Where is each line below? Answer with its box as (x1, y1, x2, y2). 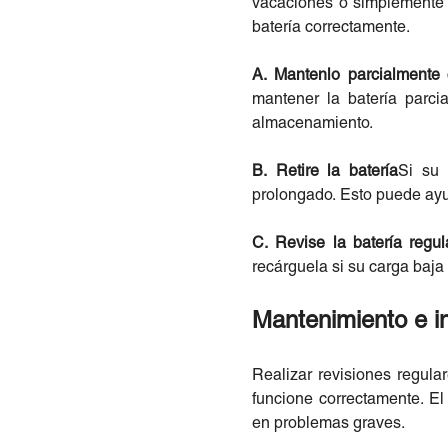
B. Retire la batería (252, 164, 398, 179)
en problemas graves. (252, 416, 405, 431)
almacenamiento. (252, 116, 373, 131)
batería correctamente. (252, 20, 410, 35)
